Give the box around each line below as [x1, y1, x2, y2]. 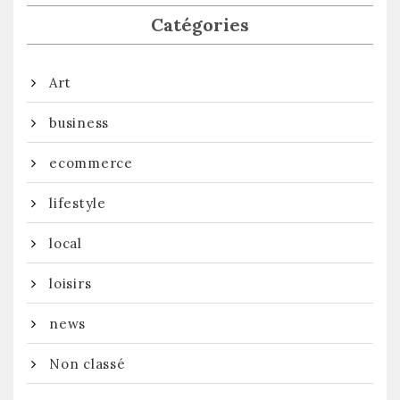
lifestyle [49, 194, 106, 212]
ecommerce [49, 154, 133, 171]
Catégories [151, 12, 249, 36]
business [49, 113, 109, 131]
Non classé [49, 354, 126, 372]
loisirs [49, 274, 92, 292]
